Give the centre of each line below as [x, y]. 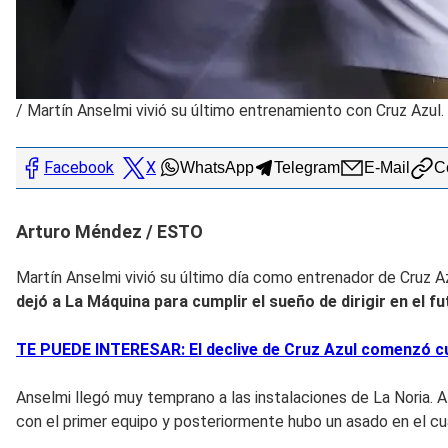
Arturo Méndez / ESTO [109, 231]
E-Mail [387, 167]
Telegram [307, 167]
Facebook [79, 168]
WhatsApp [217, 167]
